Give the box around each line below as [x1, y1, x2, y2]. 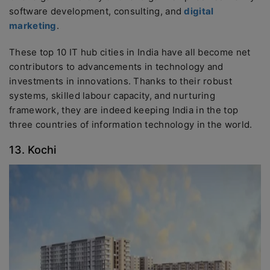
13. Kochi [9, 143, 56, 156]
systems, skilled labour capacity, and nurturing [9, 90, 216, 101]
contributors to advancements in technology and [9, 61, 224, 72]
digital [184, 5, 214, 17]
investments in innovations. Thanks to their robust [9, 75, 232, 87]
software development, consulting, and [9, 5, 184, 17]
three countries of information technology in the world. [9, 119, 253, 130]
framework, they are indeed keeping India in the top [9, 104, 239, 116]
